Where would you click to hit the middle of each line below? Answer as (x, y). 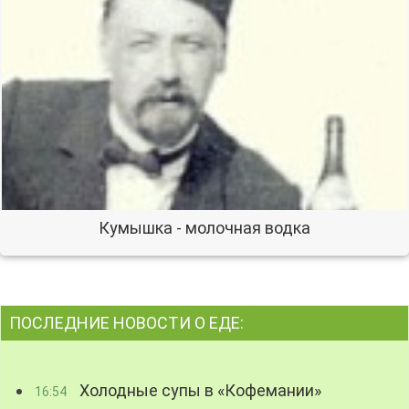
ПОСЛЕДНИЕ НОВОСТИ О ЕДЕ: (126, 323)
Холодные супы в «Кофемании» (199, 391)
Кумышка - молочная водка (204, 228)
